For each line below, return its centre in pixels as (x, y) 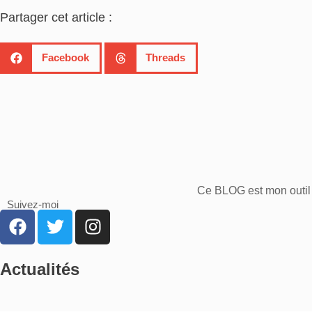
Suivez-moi (33, 204)
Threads (165, 58)
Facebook (65, 58)
